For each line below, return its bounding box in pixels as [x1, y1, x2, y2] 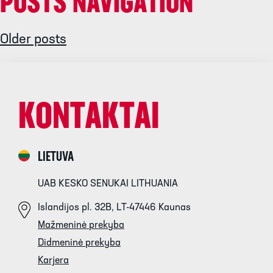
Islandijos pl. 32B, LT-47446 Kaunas [38, 203, 191, 213]
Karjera [38, 256, 69, 266]
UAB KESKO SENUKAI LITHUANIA [38, 179, 178, 190]
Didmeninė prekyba [38, 238, 121, 249]
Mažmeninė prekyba [38, 221, 124, 231]
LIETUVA [38, 151, 74, 165]
